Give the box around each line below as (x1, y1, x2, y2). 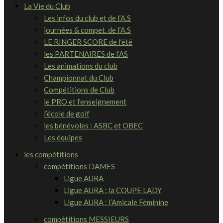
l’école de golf (44, 109, 90, 118)
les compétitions (24, 149, 78, 159)
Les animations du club (44, 61, 117, 70)
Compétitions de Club (44, 85, 114, 94)
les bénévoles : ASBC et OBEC (44, 120, 143, 130)
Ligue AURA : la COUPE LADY (64, 185, 162, 195)
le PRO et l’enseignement (44, 97, 126, 106)
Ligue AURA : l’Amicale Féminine (64, 197, 168, 207)
